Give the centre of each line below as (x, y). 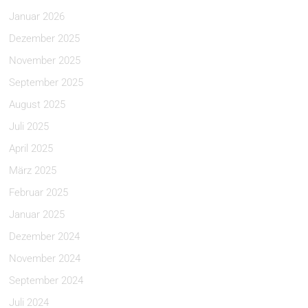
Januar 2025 (37, 214)
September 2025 (46, 82)
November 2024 (45, 258)
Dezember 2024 (45, 236)
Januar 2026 (37, 16)
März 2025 (33, 170)
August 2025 (37, 104)
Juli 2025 (29, 126)
